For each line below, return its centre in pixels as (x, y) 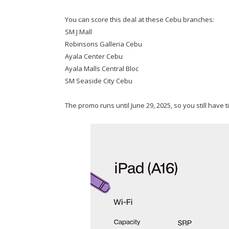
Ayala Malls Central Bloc (102, 68)
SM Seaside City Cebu (99, 81)
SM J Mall (78, 32)
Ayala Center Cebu (94, 56)
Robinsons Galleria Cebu (104, 44)
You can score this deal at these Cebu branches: (140, 19)
